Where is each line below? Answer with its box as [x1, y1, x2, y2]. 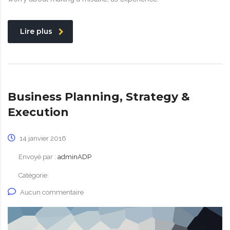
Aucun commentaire [20, 188, 84, 197]
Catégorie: [18, 171, 49, 180]
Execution [8, 105, 69, 120]
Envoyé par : [18, 153, 57, 161]
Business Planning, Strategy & [8, 90, 190, 104]
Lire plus [20, 27, 52, 36]
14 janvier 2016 [18, 135, 66, 143]
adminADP [57, 153, 91, 161]
